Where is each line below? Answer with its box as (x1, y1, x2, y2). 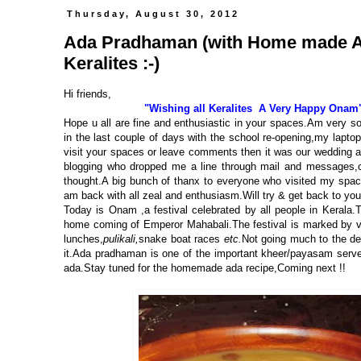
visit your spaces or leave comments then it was (64, 146, 297, 159)
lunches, (64, 233, 103, 246)
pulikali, (103, 233, 139, 246)
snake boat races (139, 233, 224, 246)
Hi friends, (64, 88, 111, 101)
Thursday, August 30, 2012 (67, 9, 240, 19)
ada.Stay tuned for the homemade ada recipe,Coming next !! (64, 262, 346, 275)
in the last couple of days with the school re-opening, (64, 131, 315, 144)
